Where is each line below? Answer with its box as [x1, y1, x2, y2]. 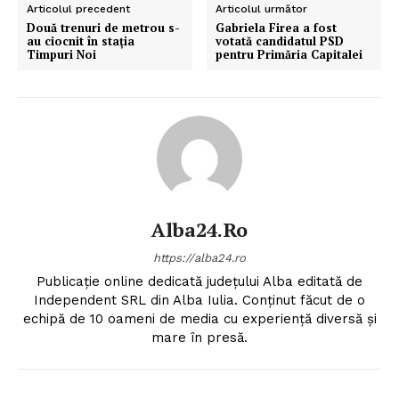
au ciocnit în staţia [27, 33, 134, 50]
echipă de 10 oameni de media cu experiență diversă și [22, 311, 377, 328]
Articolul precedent [27, 3, 130, 16]
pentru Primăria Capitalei [216, 46, 363, 63]
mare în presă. [151, 330, 248, 346]
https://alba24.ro [153, 251, 246, 265]
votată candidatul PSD [216, 33, 345, 50]
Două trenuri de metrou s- [27, 20, 180, 37]
